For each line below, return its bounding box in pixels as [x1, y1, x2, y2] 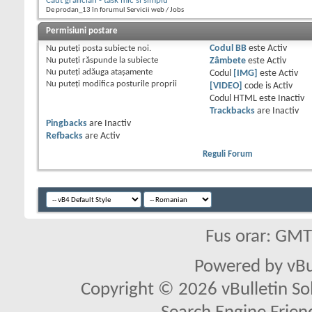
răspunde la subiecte [80, 56, 158, 65]
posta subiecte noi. [80, 44, 151, 54]
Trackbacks [209, 107, 255, 116]
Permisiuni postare [46, 26, 118, 36]
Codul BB [209, 44, 247, 54]
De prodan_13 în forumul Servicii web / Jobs [46, 6, 184, 15]
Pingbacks [46, 119, 87, 129]
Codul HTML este [209, 94, 278, 104]
